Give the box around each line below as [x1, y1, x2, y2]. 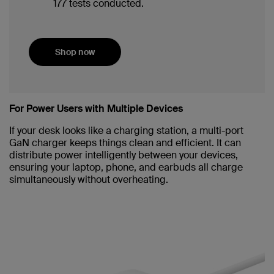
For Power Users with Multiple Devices [9, 102, 183, 116]
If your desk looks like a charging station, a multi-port [9, 124, 243, 138]
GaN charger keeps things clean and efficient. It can [9, 136, 241, 150]
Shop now [55, 46, 95, 58]
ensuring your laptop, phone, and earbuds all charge [9, 161, 243, 174]
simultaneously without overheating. [9, 173, 168, 187]
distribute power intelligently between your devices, [9, 149, 238, 162]
